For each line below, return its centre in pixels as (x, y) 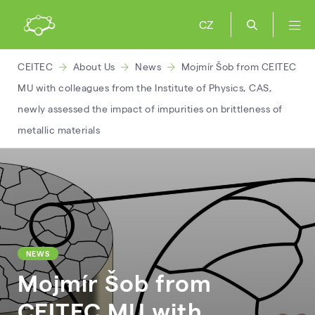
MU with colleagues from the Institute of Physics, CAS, (145, 88)
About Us (94, 66)
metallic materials (59, 130)
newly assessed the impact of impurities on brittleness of (150, 109)
